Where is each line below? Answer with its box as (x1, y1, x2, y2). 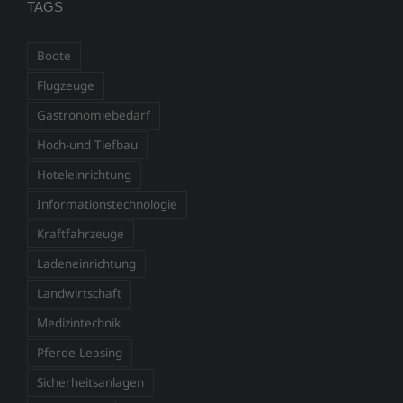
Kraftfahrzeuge (37, 225, 124, 242)
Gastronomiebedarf (37, 106, 150, 123)
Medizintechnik (37, 314, 121, 331)
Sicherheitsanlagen (37, 373, 144, 390)
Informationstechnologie (37, 195, 177, 212)
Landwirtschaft (37, 284, 121, 301)
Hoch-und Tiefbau (37, 136, 138, 153)
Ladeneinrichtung (37, 255, 136, 272)
